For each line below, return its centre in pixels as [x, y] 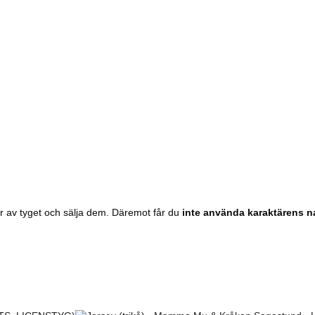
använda [225, 213]
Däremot [133, 213]
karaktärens [277, 213]
